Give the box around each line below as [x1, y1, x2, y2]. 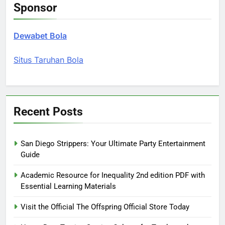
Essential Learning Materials [21, 182, 116, 191]
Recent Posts [14, 104, 83, 119]
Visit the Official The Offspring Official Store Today [21, 202, 189, 212]
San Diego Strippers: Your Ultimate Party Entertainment [21, 139, 205, 149]
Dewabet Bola [14, 31, 67, 41]
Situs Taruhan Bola [14, 55, 83, 65]
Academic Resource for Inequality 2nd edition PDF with [21, 171, 205, 180]
